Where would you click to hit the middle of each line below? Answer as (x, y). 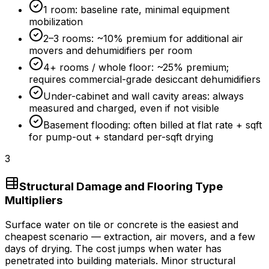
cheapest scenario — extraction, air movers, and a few (130, 236)
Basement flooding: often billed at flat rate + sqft (153, 125)
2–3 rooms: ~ (73, 39)
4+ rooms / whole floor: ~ (103, 68)
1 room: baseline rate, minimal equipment (136, 10)
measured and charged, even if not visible (124, 108)
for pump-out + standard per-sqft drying (121, 137)
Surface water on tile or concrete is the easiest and (122, 224)
